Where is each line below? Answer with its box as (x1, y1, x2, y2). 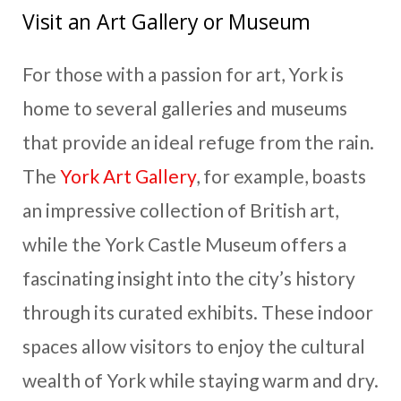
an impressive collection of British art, (22, 198, 338, 221)
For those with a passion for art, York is (22, 62, 344, 85)
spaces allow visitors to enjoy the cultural (22, 334, 365, 357)
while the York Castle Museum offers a (22, 232, 346, 255)
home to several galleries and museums (22, 96, 347, 119)
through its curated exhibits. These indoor (22, 300, 373, 323)
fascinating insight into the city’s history (22, 266, 355, 289)
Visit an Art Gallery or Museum (22, 6, 311, 36)
